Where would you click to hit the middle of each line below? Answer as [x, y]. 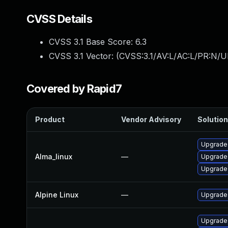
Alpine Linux [57, 195]
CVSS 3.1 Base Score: [92, 42]
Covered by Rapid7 [74, 89]
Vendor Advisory [151, 119]
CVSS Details [59, 19]
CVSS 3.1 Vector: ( [84, 56]
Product [50, 119]
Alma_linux [54, 156]
